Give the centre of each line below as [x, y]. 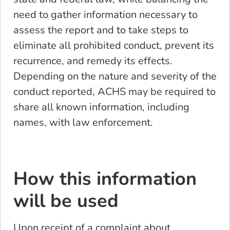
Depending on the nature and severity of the [115, 76]
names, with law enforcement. [83, 122]
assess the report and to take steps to [101, 30]
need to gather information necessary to [106, 14]
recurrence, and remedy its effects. [94, 61]
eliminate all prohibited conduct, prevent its [114, 45]
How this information [105, 179]
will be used [66, 201]
